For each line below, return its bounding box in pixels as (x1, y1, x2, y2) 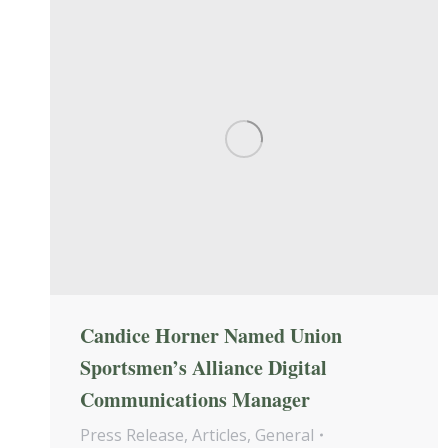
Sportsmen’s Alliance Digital (80, 353, 327, 383)
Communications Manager (80, 385, 310, 415)
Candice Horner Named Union (80, 321, 342, 351)
